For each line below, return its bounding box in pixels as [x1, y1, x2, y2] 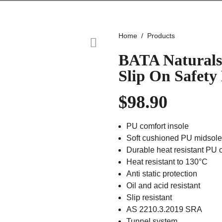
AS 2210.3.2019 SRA [126, 205, 202, 214]
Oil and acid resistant [126, 181, 200, 190]
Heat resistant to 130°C [126, 158, 208, 166]
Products [147, 32, 175, 40]
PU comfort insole [126, 122, 189, 131]
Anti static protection [126, 169, 197, 178]
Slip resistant [126, 193, 172, 202]
